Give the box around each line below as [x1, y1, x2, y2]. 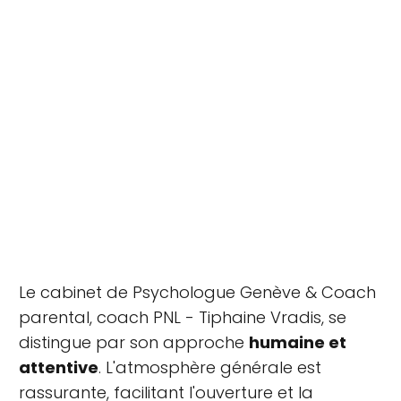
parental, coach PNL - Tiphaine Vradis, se [19, 305, 346, 328]
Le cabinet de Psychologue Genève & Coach [19, 280, 376, 303]
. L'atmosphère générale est [98, 355, 321, 379]
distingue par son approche [19, 330, 249, 354]
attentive [19, 355, 98, 379]
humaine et [249, 330, 346, 354]
